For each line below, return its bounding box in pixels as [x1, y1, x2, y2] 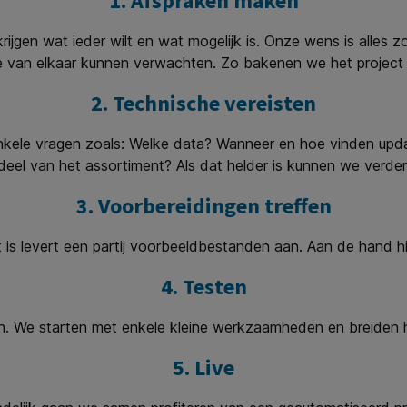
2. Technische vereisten [91, 89, 316, 117]
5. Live [173, 353, 234, 382]
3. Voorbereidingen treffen [75, 192, 332, 220]
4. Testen [160, 273, 247, 301]
